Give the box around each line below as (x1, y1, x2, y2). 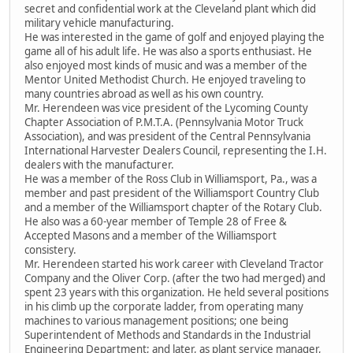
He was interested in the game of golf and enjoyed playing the (24, 29, 325, 44)
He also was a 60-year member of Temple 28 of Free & (24, 214, 287, 229)
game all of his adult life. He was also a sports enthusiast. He (24, 43, 312, 58)
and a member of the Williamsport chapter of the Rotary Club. (24, 199, 322, 214)
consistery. (24, 242, 76, 257)
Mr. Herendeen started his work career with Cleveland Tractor (24, 256, 324, 271)
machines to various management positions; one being (24, 313, 288, 328)
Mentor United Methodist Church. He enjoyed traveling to (24, 72, 306, 87)
